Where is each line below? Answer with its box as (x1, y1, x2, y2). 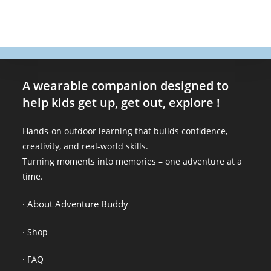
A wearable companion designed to (22, 77, 229, 94)
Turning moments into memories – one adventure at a (22, 155, 243, 167)
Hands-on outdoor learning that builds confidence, (22, 125, 228, 137)
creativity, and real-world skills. (22, 140, 149, 152)
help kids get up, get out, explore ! (22, 94, 224, 111)
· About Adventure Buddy (22, 198, 129, 210)
